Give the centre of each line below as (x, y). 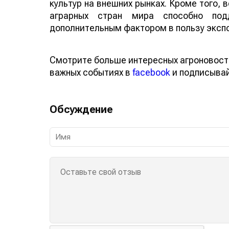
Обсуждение (81, 110)
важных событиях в (91, 73)
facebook (151, 73)
